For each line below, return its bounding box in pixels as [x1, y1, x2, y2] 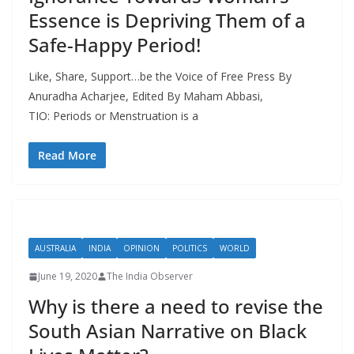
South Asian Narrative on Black [28, 318, 307, 345]
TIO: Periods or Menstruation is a [28, 108, 198, 124]
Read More [38, 148, 96, 164]
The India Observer [107, 269, 193, 284]
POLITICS [172, 243, 207, 254]
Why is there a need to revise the [28, 293, 323, 320]
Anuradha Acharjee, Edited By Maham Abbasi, [28, 88, 263, 104]
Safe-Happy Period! [28, 32, 201, 58]
